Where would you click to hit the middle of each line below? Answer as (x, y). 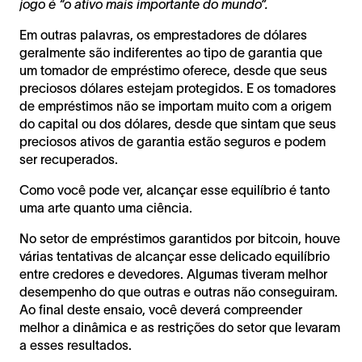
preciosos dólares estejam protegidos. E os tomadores (178, 88)
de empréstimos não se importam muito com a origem (175, 105)
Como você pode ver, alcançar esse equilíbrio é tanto (175, 189)
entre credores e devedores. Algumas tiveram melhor (173, 274)
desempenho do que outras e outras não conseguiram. (179, 291)
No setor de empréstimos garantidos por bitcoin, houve (180, 238)
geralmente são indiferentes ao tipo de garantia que (171, 52)
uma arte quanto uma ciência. (106, 207)
